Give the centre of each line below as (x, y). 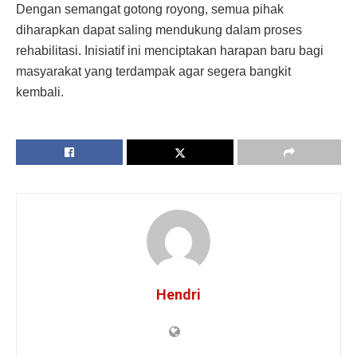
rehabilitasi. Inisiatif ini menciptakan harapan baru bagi (170, 51)
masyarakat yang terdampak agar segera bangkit (153, 72)
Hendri (178, 295)
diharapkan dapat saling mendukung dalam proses (159, 30)
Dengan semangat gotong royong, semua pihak (150, 10)
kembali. (40, 92)
